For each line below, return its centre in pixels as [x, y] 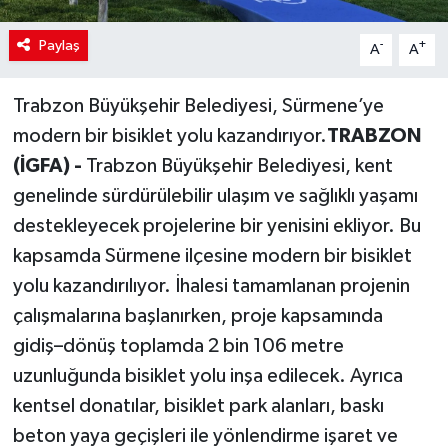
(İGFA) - [49, 165]
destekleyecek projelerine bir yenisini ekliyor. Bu [216, 225]
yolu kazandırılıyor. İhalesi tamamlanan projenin [211, 285]
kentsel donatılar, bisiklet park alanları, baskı [198, 405]
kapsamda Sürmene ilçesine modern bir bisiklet [212, 255]
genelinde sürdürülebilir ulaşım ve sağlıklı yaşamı [215, 195]
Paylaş [59, 45]
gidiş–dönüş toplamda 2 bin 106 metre [178, 345]
